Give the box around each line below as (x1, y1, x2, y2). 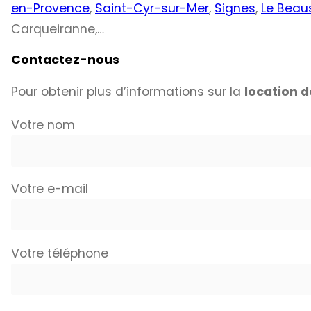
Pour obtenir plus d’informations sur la (11, 83, 244, 100)
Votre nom (11, 116, 75, 133)
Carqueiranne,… (11, 20, 104, 37)
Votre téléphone (11, 244, 108, 262)
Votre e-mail (11, 180, 88, 198)
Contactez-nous (11, 51, 119, 69)
